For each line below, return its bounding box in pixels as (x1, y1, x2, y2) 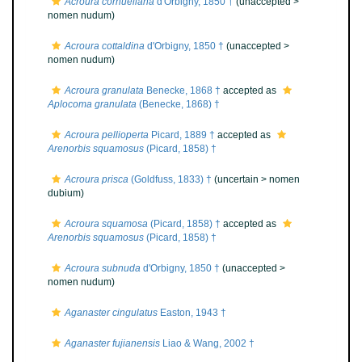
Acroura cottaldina (65, 40, 145, 52)
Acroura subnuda (65, 263, 141, 274)
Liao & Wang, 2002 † (160, 338, 255, 349)
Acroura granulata (65, 85, 144, 96)
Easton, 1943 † (158, 307, 226, 318)
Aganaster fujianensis (65, 338, 160, 349)
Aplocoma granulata (48, 99, 137, 110)
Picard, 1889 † (149, 129, 215, 141)
